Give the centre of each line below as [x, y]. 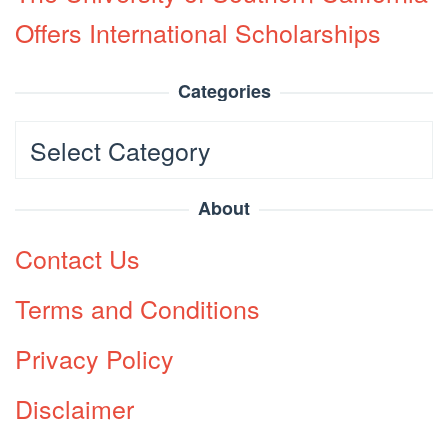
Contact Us [77, 257]
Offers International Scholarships [198, 31]
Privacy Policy [94, 357]
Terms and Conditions [137, 307]
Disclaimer [74, 407]
